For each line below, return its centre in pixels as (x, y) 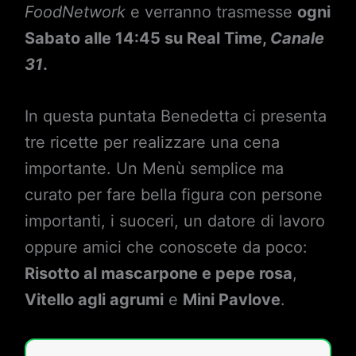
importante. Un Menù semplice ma (154, 169)
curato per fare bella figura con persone (173, 195)
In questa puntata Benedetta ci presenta (175, 116)
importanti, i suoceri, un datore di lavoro (174, 221)
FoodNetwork (75, 12)
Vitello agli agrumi (94, 300)
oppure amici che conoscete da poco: (166, 248)
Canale (297, 39)
